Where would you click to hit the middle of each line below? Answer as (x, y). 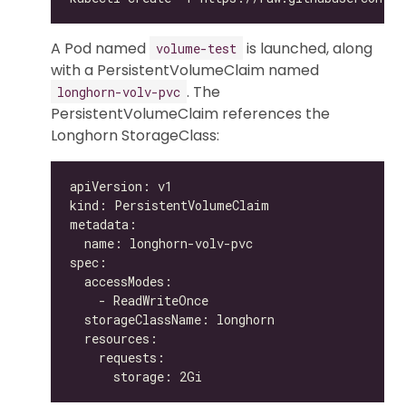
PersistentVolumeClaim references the (190, 113)
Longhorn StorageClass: (135, 135)
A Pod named (100, 48)
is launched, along (308, 48)
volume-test (196, 48)
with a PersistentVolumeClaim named (185, 70)
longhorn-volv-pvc (119, 92)
